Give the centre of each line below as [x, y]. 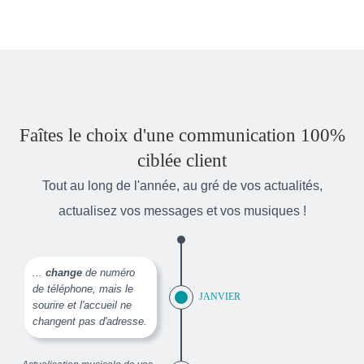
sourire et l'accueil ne [82, 305]
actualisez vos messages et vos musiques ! [182, 210]
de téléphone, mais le [83, 288]
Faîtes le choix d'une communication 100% [182, 134]
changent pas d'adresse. [90, 321]
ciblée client [182, 160]
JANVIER [220, 297]
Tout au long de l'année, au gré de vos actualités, [182, 185]
